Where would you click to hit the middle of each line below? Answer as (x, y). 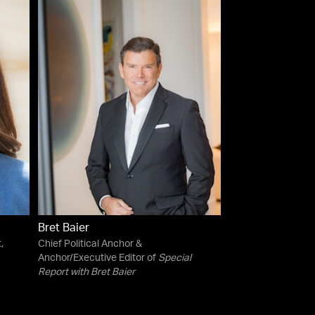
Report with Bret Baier (86, 272)
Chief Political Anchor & (90, 244)
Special (174, 258)
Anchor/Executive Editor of (98, 258)
